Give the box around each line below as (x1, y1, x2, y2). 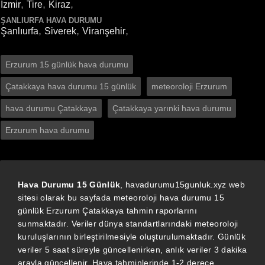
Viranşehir (82, 26, 125, 36)
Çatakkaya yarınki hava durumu (112, 104, 231, 113)
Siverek (44, 26, 76, 36)
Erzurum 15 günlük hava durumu (5, 60, 128, 69)
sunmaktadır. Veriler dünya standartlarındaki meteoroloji (18, 219, 238, 228)
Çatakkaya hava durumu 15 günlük (5, 82, 136, 91)
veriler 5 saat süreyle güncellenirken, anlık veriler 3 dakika (18, 245, 247, 254)
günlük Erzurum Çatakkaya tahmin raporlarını (18, 206, 198, 215)
